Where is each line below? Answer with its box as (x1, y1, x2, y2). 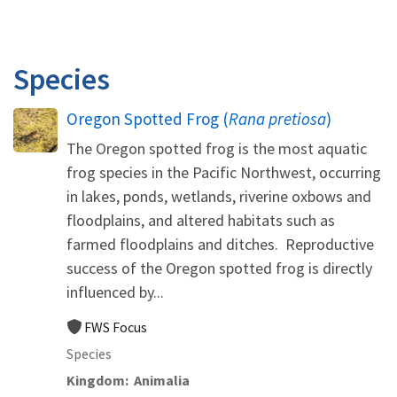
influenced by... (66, 281, 164, 302)
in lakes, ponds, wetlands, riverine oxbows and (66, 185, 371, 206)
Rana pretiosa (229, 107, 326, 129)
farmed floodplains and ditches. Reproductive (66, 233, 374, 254)
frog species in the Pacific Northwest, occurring (66, 161, 381, 183)
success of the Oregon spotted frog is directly (66, 257, 372, 278)
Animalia (134, 370, 190, 389)
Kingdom (66, 370, 125, 389)
